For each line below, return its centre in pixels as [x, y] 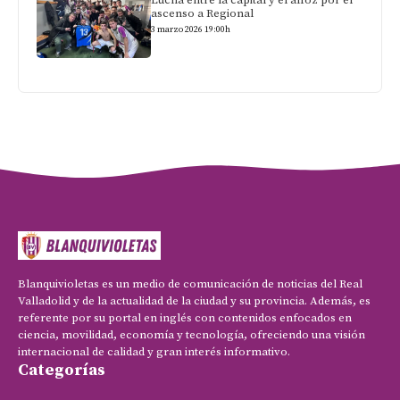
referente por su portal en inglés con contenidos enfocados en [185, 318]
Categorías [62, 371]
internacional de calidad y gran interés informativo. [154, 352]
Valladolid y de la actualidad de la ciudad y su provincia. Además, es [194, 301]
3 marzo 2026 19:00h [191, 30]
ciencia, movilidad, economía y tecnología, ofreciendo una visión [192, 335]
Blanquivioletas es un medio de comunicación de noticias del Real [190, 284]
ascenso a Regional [203, 14]
